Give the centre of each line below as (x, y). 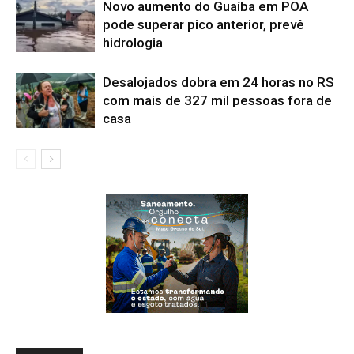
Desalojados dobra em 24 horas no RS (218, 82)
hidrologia (133, 42)
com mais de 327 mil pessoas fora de (217, 100)
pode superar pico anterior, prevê (203, 24)
